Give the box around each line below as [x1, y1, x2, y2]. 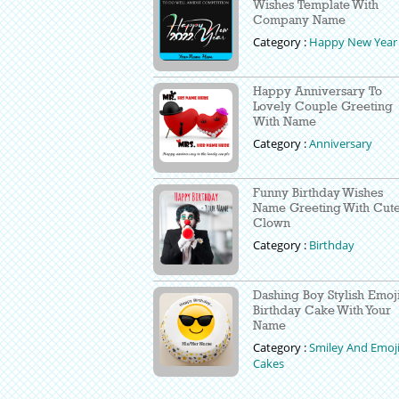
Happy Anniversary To [253, 83, 382, 99]
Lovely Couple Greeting [253, 98, 393, 114]
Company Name [253, 11, 346, 27]
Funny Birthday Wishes [253, 184, 383, 200]
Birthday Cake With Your [253, 301, 391, 317]
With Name [253, 113, 316, 129]
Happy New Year [309, 33, 397, 50]
